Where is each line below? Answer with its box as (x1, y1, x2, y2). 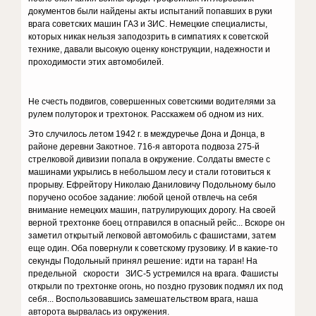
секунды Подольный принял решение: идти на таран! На (28, 256, 262, 266)
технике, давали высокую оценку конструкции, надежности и (28, 44, 271, 54)
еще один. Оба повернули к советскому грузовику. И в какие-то (28, 243, 279, 253)
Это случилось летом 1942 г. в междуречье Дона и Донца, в (28, 129, 265, 139)
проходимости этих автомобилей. (28, 57, 164, 67)
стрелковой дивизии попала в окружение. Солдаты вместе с (28, 154, 271, 164)
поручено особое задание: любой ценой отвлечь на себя (28, 193, 258, 202)
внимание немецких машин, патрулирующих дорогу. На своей (28, 205, 276, 215)
